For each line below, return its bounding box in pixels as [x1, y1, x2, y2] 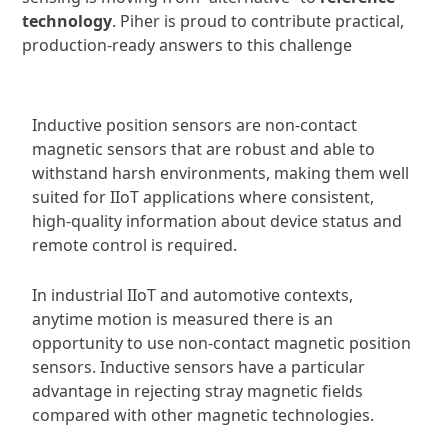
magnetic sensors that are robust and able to [32, 138, 375, 161]
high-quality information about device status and [32, 210, 402, 233]
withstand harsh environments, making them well [32, 162, 409, 185]
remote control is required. [32, 234, 237, 257]
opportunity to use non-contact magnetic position [32, 332, 411, 355]
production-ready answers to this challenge [22, 33, 352, 56]
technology [22, 9, 112, 32]
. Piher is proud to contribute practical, [112, 9, 404, 32]
